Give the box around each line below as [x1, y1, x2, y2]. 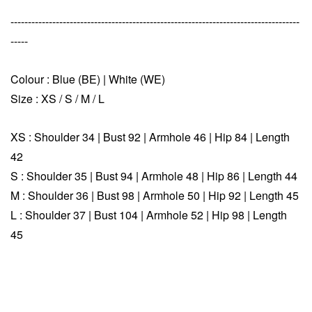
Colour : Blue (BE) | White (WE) [10, 70, 165, 87]
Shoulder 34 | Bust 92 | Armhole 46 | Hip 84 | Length [34, 128, 290, 145]
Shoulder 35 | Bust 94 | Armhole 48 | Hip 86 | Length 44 [26, 167, 297, 184]
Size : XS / [10, 90, 65, 107]
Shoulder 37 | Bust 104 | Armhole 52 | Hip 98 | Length [25, 206, 287, 223]
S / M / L [65, 90, 104, 107]
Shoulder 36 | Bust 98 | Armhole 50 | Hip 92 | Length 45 [28, 187, 299, 203]
